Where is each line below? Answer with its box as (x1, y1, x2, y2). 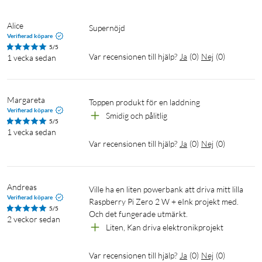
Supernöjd (93, 22, 125, 33)
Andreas (7, 181, 37, 192)
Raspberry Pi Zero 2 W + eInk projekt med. (89, 196, 239, 206)
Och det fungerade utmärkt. (89, 208, 188, 219)
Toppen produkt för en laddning (92, 96, 202, 107)
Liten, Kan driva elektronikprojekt (106, 222, 223, 232)
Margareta (7, 94, 45, 105)
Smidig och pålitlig (106, 110, 167, 120)
